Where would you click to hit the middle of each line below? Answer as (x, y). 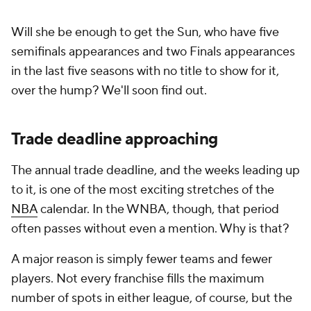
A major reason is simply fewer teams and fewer (142, 259)
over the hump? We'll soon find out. (110, 91)
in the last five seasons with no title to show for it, (145, 71)
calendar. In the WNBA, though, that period (158, 209)
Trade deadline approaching (115, 139)
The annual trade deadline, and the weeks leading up (155, 170)
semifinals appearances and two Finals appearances (153, 52)
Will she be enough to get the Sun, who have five (145, 32)
